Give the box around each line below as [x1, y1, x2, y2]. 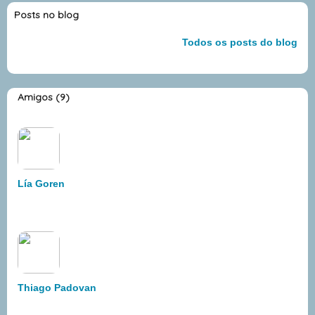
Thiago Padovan [18, 282, 96, 294]
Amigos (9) [18, 91, 70, 104]
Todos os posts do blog [182, 37, 297, 49]
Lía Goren [18, 178, 65, 190]
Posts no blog [14, 8, 79, 22]
